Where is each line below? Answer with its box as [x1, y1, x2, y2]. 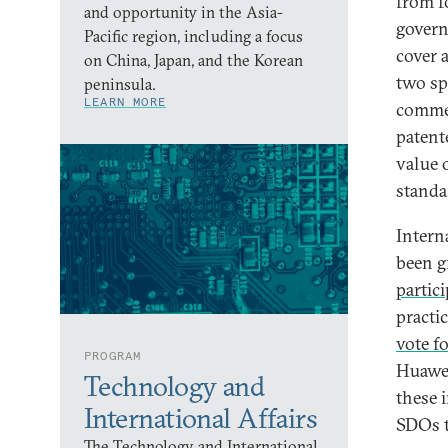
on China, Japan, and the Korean [84, 50, 303, 70]
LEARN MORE [84, 94, 166, 109]
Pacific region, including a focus [84, 26, 303, 46]
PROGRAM [84, 348, 142, 363]
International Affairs [84, 401, 318, 435]
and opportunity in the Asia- [84, 2, 283, 22]
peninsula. [84, 74, 156, 94]
